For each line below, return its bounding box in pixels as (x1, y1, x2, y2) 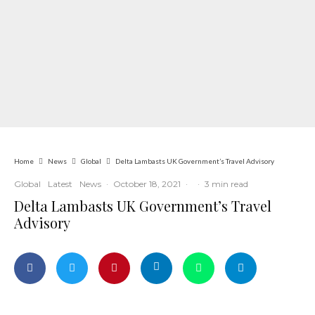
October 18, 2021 (113, 179, 181, 189)
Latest (48, 179, 72, 189)
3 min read (205, 179, 248, 189)
